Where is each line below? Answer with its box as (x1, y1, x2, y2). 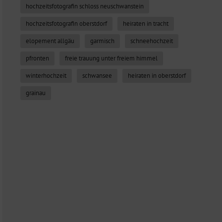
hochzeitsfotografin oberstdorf (26, 19, 107, 28)
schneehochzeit (130, 37, 173, 45)
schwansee (82, 71, 112, 80)
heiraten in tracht (123, 19, 168, 28)
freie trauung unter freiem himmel (65, 54, 158, 62)
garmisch (90, 37, 114, 45)
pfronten (26, 54, 49, 62)
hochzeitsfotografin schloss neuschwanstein (26, 2, 144, 10)
